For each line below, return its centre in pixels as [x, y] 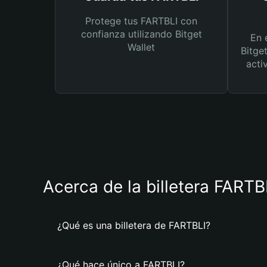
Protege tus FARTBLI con [141, 21]
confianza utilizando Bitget [141, 34]
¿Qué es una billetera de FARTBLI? [134, 225]
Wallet [141, 47]
